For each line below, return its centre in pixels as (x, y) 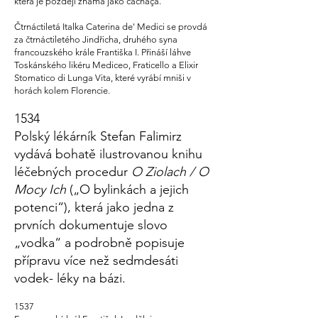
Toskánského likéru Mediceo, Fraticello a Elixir (106, 65)
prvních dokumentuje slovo (91, 225)
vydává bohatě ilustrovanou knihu (108, 154)
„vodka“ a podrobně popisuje (99, 243)
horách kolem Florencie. (62, 91)
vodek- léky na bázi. (70, 278)
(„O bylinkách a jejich (127, 190)
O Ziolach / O (170, 172)
